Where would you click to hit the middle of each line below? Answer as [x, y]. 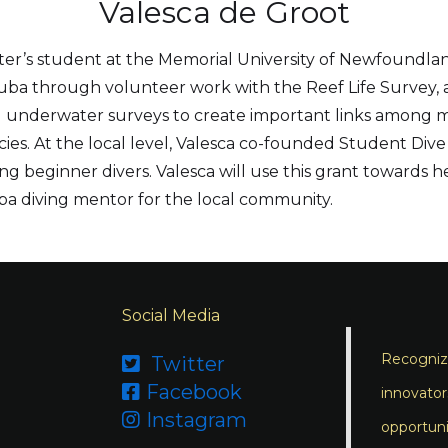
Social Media [171, 315]
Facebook [194, 392]
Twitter [185, 364]
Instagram [196, 420]
